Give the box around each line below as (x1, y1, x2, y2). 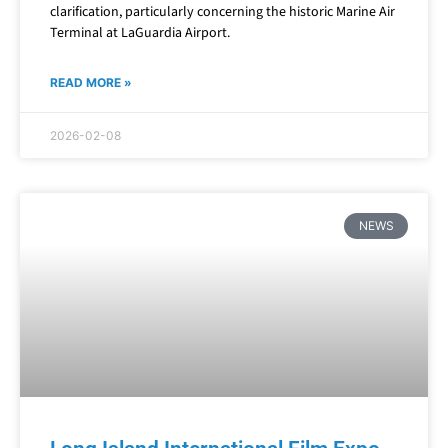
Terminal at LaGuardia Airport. (50, 28, 230, 49)
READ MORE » (50, 80, 132, 96)
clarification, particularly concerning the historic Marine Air (50, 7, 395, 28)
